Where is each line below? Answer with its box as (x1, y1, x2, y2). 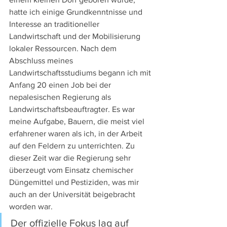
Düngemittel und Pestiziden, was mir (9, 178, 141, 187)
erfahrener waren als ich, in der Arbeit (9, 129, 144, 138)
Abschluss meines (9, 56, 75, 65)
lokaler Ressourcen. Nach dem (9, 44, 119, 53)
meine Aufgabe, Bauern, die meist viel (9, 117, 146, 126)
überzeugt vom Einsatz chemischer (9, 166, 135, 175)
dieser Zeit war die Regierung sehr (9, 154, 133, 163)
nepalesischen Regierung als (9, 93, 113, 102)
